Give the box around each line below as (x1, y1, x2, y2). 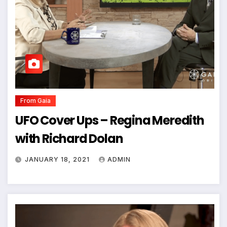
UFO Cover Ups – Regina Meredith (15, 111, 204, 129)
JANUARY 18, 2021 (25, 155, 92, 163)
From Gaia (20, 96, 51, 104)
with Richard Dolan (15, 130, 123, 147)
